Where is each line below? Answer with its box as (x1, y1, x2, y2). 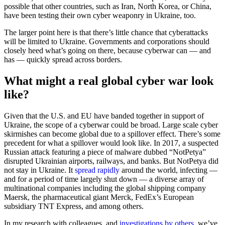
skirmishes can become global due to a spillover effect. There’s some (4, 130, 220, 139)
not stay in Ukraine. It (4, 166, 75, 175)
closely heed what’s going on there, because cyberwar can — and (4, 46, 211, 55)
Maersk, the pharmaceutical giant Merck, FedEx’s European (4, 193, 194, 202)
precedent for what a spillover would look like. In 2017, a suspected (4, 139, 218, 148)
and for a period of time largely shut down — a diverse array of (4, 175, 204, 184)
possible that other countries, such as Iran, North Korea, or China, (4, 2, 211, 11)
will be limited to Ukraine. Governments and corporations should (4, 37, 209, 46)
